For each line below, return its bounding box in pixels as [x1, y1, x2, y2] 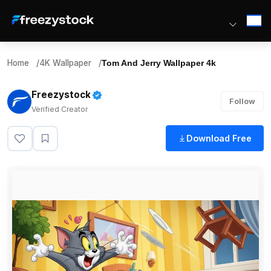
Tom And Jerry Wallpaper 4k [102, 59, 216, 68]
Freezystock [31, 89, 91, 100]
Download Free [186, 133, 252, 143]
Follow [229, 96, 256, 106]
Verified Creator [31, 105, 88, 114]
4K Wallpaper [39, 58, 91, 68]
